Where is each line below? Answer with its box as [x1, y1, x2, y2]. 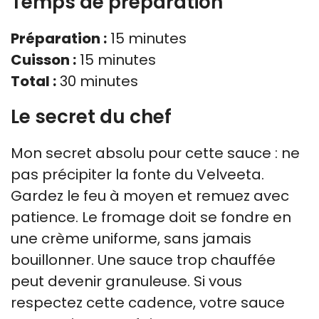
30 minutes [56, 70, 138, 91]
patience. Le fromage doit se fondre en [11, 206, 291, 227]
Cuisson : [11, 49, 76, 70]
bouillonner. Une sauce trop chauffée [11, 249, 276, 270]
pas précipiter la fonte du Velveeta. [11, 164, 264, 184]
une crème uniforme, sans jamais [11, 228, 251, 249]
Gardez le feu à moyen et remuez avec [11, 185, 289, 206]
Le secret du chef [11, 103, 172, 130]
